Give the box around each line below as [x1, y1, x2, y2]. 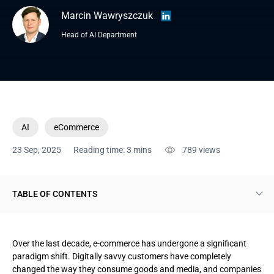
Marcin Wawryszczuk [61, 10, 153, 21]
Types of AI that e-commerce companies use [23, 215, 190, 224]
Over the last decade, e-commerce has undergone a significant [12, 239, 246, 248]
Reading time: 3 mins [73, 145, 152, 155]
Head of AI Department [61, 31, 137, 39]
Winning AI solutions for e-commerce [23, 240, 161, 250]
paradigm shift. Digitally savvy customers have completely [12, 251, 231, 261]
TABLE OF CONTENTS [12, 189, 97, 199]
